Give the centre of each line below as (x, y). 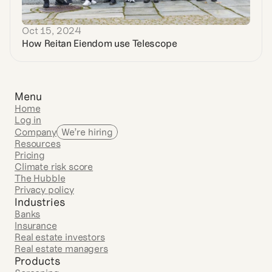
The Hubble (40, 178)
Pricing (30, 155)
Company (36, 131)
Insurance (36, 225)
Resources (38, 143)
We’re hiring (87, 131)
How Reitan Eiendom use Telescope (100, 43)
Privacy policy (44, 189)
